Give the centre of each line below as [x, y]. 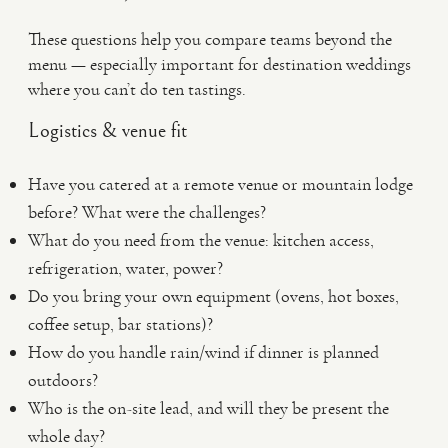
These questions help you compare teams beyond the [210, 39]
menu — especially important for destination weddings [219, 64]
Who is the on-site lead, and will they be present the [208, 408]
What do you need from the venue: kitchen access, [201, 240]
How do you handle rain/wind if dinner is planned [203, 352]
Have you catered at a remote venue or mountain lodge [220, 184]
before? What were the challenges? [147, 212]
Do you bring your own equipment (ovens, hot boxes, [213, 296]
